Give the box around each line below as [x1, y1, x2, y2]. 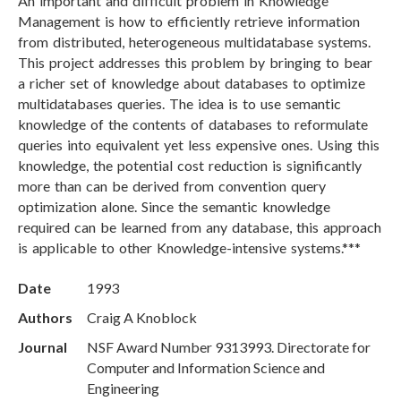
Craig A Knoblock [87, 309, 197, 326]
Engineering [87, 380, 159, 397]
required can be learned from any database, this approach [18, 218, 381, 235]
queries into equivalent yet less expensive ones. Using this [18, 136, 380, 153]
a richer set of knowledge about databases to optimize [18, 74, 365, 91]
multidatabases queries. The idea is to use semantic [18, 95, 341, 112]
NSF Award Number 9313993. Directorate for [87, 338, 371, 355]
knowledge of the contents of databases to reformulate [18, 115, 368, 132]
